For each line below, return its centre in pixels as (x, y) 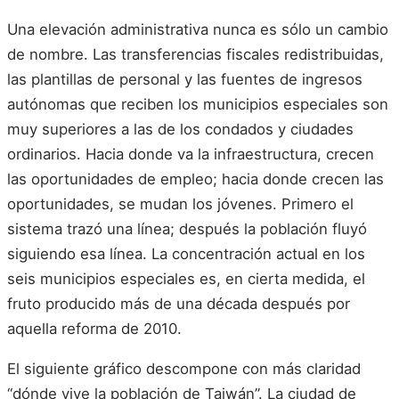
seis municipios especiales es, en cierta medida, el (186, 278)
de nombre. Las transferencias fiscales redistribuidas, (195, 54)
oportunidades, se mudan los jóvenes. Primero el (180, 204)
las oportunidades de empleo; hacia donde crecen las (195, 179)
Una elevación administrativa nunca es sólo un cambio (198, 29)
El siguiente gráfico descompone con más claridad (184, 369)
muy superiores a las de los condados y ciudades (180, 129)
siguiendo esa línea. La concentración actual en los (186, 253)
